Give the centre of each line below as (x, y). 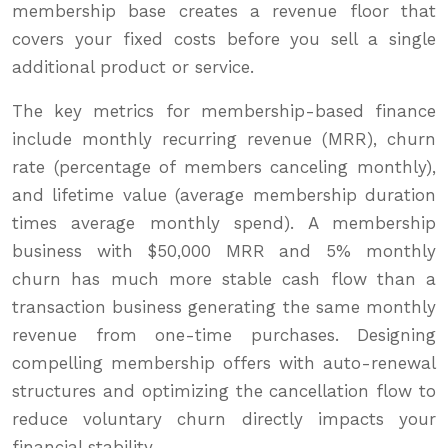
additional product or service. (133, 67)
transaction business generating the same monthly (224, 307)
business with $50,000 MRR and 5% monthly (224, 251)
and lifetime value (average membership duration (224, 195)
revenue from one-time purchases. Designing (224, 335)
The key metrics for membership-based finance (224, 111)
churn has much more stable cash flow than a (224, 279)
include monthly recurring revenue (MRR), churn (224, 139)
